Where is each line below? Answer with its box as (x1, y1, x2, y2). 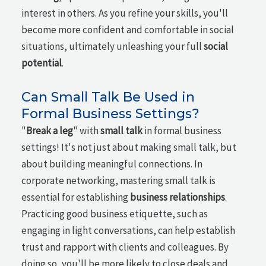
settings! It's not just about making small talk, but (21, 141, 237, 154)
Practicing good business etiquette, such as (21, 207, 208, 220)
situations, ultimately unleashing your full (21, 40, 204, 53)
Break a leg (26, 124, 74, 137)
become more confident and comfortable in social (21, 23, 235, 37)
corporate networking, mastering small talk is (21, 174, 216, 187)
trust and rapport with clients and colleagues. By (21, 240, 229, 254)
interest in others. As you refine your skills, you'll (21, 7, 229, 20)
